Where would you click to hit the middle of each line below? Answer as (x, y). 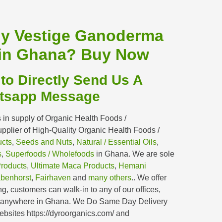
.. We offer (149, 177)
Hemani (132, 166)
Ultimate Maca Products (73, 166)
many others (110, 177)
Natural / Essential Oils (116, 142)
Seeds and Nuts (44, 142)
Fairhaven (53, 177)
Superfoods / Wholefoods (50, 154)
